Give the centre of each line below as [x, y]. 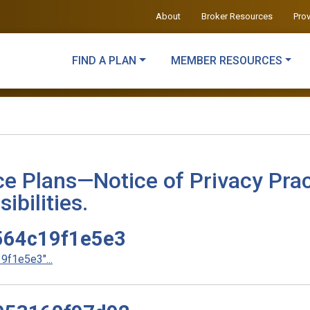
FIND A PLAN [104, 61]
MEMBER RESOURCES [226, 61]
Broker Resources [237, 16]
